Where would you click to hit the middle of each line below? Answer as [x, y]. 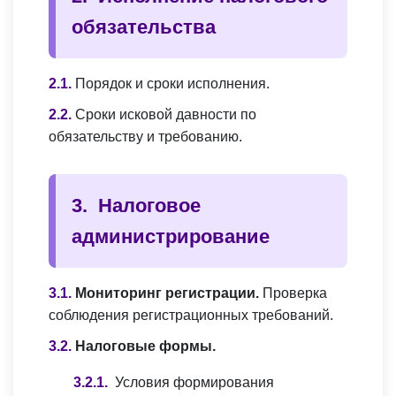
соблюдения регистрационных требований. [191, 316]
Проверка [293, 293]
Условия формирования [194, 383]
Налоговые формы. [145, 346]
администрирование [171, 237]
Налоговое [149, 206]
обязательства [144, 27]
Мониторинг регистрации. [167, 293]
